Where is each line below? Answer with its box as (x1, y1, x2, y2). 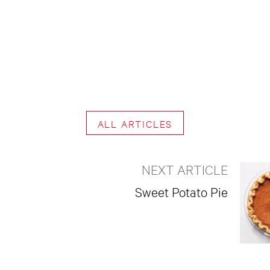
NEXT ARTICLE (142, 160, 228, 177)
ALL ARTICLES (97, 116, 173, 130)
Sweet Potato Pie (135, 183, 228, 199)
